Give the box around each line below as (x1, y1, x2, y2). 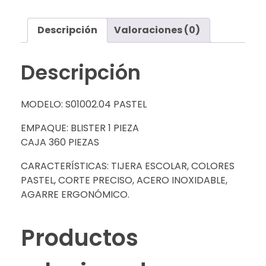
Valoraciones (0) (114, 23, 200, 37)
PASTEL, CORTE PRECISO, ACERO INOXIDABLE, (21, 173, 227, 188)
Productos (21, 222, 138, 254)
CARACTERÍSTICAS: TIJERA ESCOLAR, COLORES (21, 159, 235, 173)
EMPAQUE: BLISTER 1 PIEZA (21, 121, 139, 135)
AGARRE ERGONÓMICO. (21, 188, 129, 202)
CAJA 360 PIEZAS (21, 135, 99, 150)
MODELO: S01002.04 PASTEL (21, 97, 147, 112)
